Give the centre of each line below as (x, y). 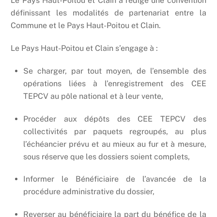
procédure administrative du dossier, (89, 192)
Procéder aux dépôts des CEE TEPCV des (115, 119)
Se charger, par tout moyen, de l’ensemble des (115, 71)
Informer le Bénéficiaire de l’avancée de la (115, 179)
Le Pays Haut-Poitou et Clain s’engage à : (85, 48)
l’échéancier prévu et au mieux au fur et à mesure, (115, 144)
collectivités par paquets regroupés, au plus (115, 131)
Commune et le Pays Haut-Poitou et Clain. (86, 26)
